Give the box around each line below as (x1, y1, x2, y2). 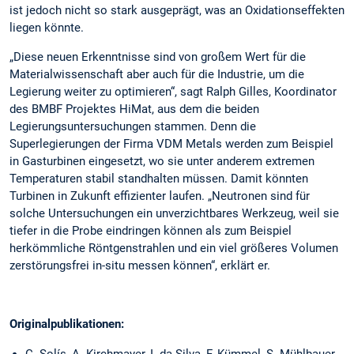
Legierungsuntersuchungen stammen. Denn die (9, 119, 256, 134)
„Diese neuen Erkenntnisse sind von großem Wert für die (9, 49, 306, 64)
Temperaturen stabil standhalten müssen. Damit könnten (9, 171, 308, 186)
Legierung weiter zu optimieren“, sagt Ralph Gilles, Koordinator (9, 84, 337, 99)
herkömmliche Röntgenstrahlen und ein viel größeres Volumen (9, 240, 338, 255)
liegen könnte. (9, 20, 84, 35)
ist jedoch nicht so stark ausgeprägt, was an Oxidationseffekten (9, 2, 345, 17)
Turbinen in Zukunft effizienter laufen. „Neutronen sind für (9, 188, 310, 203)
